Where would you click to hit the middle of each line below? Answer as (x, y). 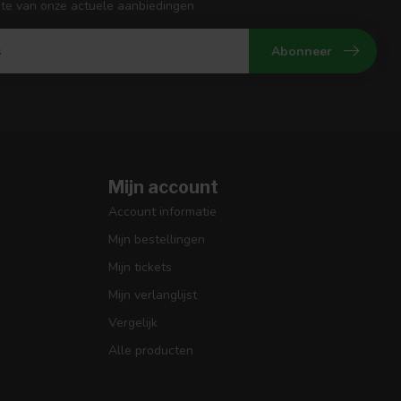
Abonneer (302, 51)
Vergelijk (133, 323)
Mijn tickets (140, 268)
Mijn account (163, 188)
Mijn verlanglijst (153, 295)
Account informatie (162, 212)
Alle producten (151, 351)
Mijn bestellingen (157, 240)
